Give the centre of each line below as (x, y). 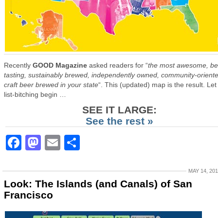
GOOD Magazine (60, 65)
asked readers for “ (118, 65)
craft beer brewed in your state (51, 85)
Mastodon (78, 143)
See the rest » (119, 121)
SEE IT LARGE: (119, 110)
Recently (18, 65)
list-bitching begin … (35, 94)
